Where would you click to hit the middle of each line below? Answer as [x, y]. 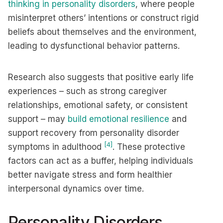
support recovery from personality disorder [94, 133]
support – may [38, 119]
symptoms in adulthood [56, 147]
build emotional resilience [118, 119]
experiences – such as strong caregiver [87, 91]
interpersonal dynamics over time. [76, 189]
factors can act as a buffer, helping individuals [101, 161]
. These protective [149, 147]
